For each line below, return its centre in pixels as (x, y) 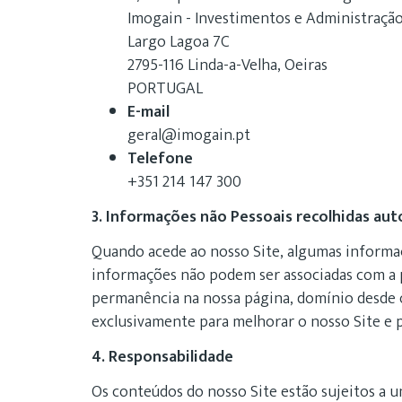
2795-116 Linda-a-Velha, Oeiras (227, 66)
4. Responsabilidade (162, 357)
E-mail (149, 112)
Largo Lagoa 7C (179, 42)
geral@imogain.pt (189, 135)
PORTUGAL (165, 89)
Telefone (160, 159)
